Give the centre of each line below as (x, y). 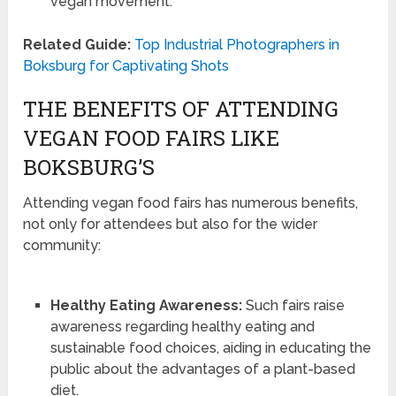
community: (62, 246)
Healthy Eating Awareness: (146, 306)
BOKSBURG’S (89, 168)
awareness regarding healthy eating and (182, 327)
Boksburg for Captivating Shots (126, 66)
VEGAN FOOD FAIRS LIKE (152, 138)
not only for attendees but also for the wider (171, 225)
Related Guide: (77, 45)
